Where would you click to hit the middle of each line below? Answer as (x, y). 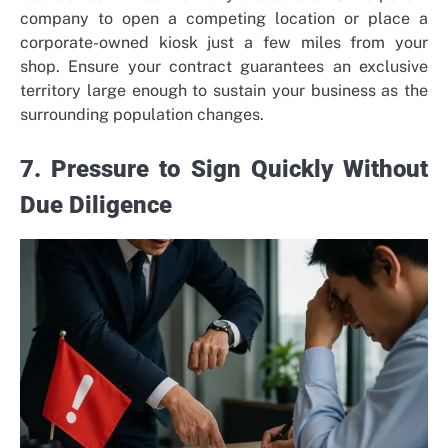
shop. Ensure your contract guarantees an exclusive (224, 66)
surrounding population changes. (142, 114)
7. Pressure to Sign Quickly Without (224, 168)
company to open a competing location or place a (224, 18)
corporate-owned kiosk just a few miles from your (224, 42)
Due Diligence (96, 204)
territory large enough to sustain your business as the (224, 90)
